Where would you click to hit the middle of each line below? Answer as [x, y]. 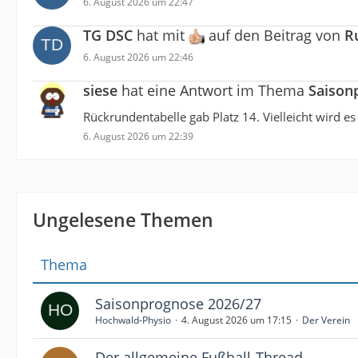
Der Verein [326, 320]
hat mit [161, 35]
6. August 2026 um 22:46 [138, 57]
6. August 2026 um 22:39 [138, 136]
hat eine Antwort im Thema [213, 90]
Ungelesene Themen [123, 220]
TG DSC [108, 35]
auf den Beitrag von [274, 35]
